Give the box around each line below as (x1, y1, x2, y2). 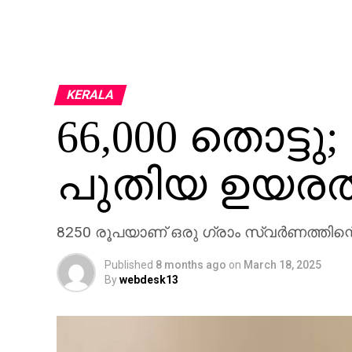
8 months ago (156, 258, 226, 271)
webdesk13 (119, 273, 178, 286)
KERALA (64, 87, 116, 102)
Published (104, 258, 153, 271)
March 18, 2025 (244, 258, 321, 271)
